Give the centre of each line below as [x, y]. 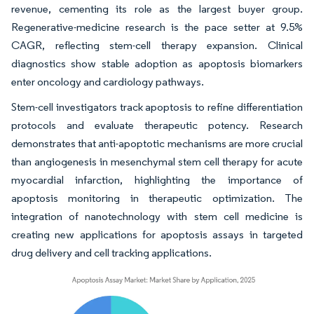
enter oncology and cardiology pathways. [108, 81]
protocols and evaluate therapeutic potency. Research [157, 125]
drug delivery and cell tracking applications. [111, 252]
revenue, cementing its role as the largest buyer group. [157, 8]
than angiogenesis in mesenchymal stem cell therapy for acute [157, 161]
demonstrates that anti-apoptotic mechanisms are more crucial [157, 143]
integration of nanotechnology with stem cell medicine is [157, 216]
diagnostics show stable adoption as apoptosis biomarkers [157, 63]
